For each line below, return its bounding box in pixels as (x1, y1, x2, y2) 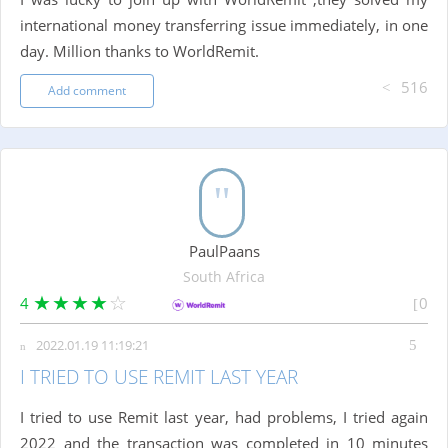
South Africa (183, 268, 265, 287)
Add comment (48, 82, 126, 100)
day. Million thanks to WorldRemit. (20, 41, 259, 62)
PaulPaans (188, 241, 260, 262)
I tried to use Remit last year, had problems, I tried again (20, 407, 428, 428)
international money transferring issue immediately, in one (20, 15, 428, 36)
